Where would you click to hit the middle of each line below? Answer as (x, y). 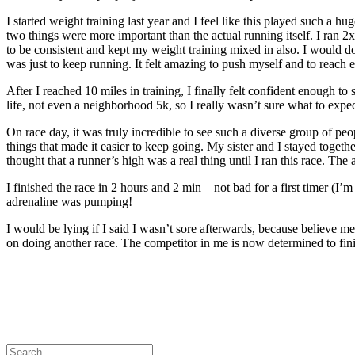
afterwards (226, 228)
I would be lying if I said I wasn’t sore (103, 228)
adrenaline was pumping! (69, 201)
